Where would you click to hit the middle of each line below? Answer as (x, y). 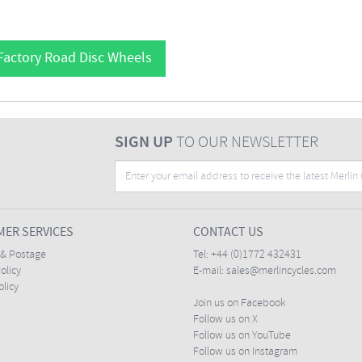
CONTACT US (228, 232)
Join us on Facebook (240, 303)
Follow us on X (225, 320)
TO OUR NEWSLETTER (245, 143)
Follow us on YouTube (242, 336)
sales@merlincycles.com (281, 271)
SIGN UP (143, 143)
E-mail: (210, 271)
